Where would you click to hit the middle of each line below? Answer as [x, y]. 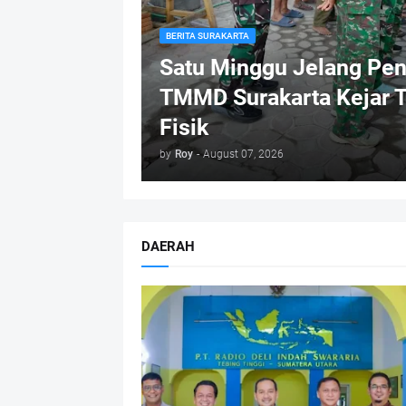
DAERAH [168, 246]
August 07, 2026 [243, 154]
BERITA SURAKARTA [207, 36]
